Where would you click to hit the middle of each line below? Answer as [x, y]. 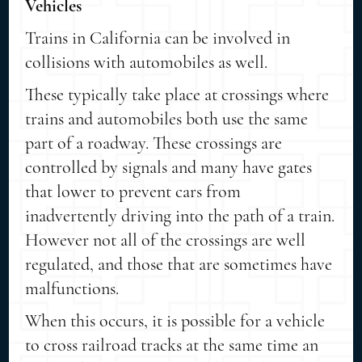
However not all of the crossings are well [166, 240]
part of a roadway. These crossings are [154, 143]
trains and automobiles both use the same [167, 118]
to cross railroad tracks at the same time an [172, 345]
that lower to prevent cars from [133, 191]
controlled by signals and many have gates [169, 167]
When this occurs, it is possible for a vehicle [175, 320]
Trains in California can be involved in [158, 38]
